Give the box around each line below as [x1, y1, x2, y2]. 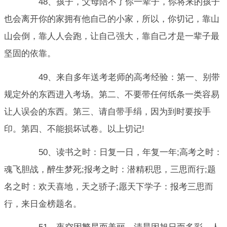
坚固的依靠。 [4, 49, 56, 59]
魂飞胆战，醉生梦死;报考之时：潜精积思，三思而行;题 [4, 164, 216, 174]
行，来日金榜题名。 [4, 199, 82, 209]
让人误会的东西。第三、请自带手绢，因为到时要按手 [4, 106, 211, 117]
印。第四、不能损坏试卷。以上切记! [4, 124, 144, 134]
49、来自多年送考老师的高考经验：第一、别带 [21, 72, 220, 82]
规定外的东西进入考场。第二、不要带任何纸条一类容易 [4, 89, 219, 99]
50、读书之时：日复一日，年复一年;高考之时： [21, 147, 222, 157]
